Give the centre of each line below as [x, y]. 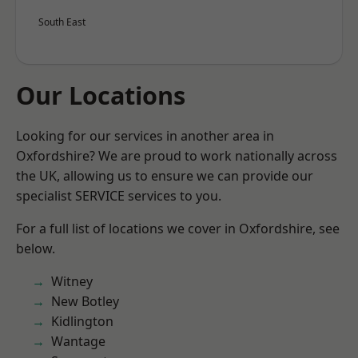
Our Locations [101, 95]
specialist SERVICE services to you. [119, 196]
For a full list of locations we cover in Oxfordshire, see [178, 229]
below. [36, 249]
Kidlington [82, 321]
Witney [72, 281]
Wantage [78, 341]
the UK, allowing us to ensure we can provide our [165, 176]
